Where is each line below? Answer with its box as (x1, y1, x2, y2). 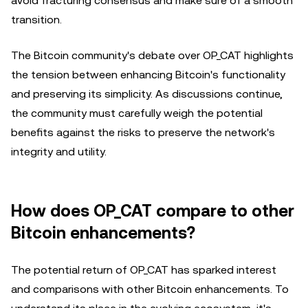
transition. (11, 13, 62, 26)
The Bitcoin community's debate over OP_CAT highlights (11, 49, 294, 62)
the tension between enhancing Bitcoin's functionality (11, 68, 285, 81)
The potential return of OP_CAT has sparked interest (11, 263, 276, 276)
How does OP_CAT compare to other (11, 201, 294, 221)
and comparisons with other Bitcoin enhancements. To (11, 283, 289, 296)
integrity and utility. (11, 145, 107, 158)
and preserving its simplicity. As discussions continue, (11, 87, 283, 100)
